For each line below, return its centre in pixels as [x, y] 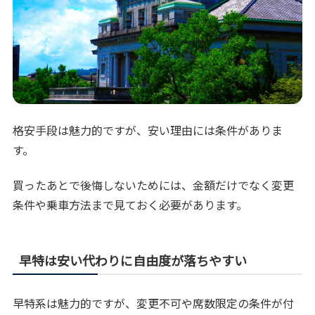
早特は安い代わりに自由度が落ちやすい [133, 261]
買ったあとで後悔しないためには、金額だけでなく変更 [154, 185]
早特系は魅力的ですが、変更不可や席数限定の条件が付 [154, 303]
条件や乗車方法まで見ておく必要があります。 [130, 205]
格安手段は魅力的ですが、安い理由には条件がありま [148, 130]
